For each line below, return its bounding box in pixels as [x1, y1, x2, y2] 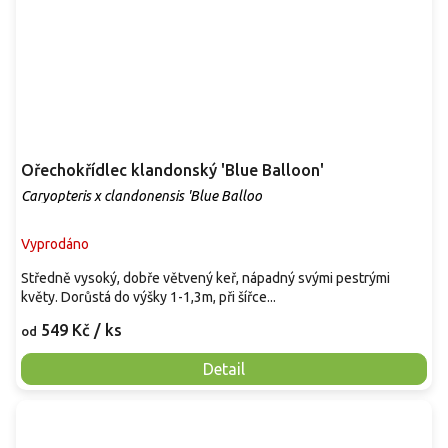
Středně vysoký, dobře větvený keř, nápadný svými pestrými [21, 269, 390, 286]
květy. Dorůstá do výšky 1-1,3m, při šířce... [21, 288, 276, 305]
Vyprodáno [21, 235, 89, 252]
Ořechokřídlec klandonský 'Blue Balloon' [21, 160, 324, 179]
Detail [203, 359, 245, 378]
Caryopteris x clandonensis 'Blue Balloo [21, 187, 262, 204]
